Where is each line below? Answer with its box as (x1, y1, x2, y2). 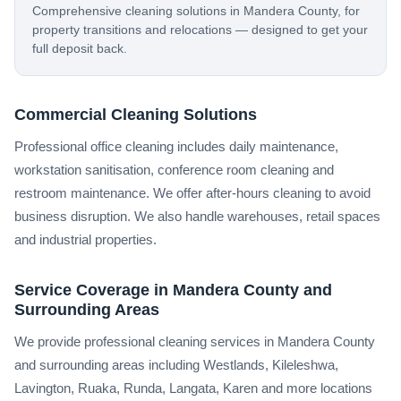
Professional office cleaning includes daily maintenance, (14, 138, 338, 154)
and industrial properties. (14, 231, 157, 247)
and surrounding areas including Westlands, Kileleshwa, (14, 356, 338, 372)
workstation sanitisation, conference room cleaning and (14, 161, 334, 177)
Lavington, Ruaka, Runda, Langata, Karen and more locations (14, 380, 372, 396)
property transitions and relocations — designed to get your (32, 22, 369, 37)
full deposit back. (32, 41, 128, 55)
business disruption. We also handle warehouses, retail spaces (14, 208, 380, 224)
